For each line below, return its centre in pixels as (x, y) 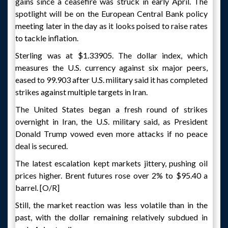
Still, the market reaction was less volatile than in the (111, 205)
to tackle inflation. (47, 38)
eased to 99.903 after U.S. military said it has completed (111, 80)
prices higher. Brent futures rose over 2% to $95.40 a (111, 175)
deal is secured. (41, 146)
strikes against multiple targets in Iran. (81, 92)
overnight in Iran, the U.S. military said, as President (111, 121)
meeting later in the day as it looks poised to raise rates (111, 26)
